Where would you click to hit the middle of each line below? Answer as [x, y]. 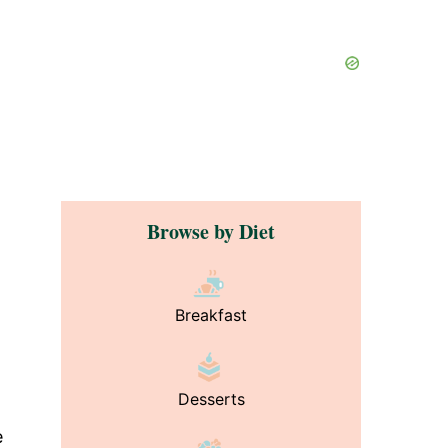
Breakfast [211, 315]
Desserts [211, 399]
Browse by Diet [211, 231]
